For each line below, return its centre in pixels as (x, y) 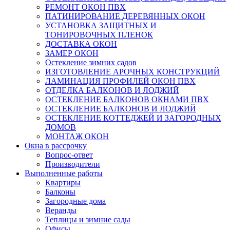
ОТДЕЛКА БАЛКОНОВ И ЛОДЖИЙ (112, 90)
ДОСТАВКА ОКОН (81, 44)
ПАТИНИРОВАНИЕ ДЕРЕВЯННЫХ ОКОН (125, 16)
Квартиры (63, 183)
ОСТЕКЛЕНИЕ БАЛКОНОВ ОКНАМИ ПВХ (127, 99)
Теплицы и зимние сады (88, 219)
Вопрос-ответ (69, 155)
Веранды (61, 210)
